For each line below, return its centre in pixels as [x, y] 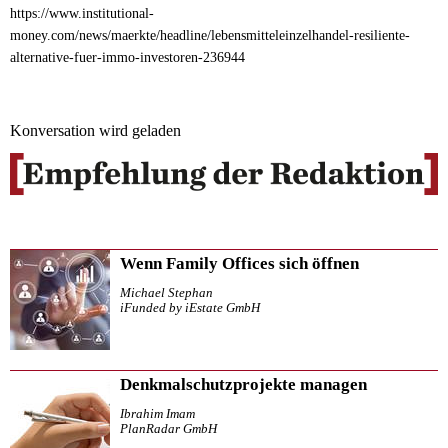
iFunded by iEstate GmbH [190, 307]
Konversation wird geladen [95, 131]
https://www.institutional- [82, 14]
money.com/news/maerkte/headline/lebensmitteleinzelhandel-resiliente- [210, 36]
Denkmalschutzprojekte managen [243, 384]
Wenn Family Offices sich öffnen [239, 263]
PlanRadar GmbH [168, 428]
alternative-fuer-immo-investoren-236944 [127, 58]
